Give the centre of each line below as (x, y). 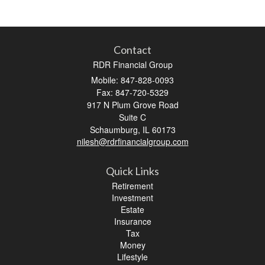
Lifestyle (132, 256)
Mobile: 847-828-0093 (132, 80)
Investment (132, 197)
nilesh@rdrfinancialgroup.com (132, 141)
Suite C (132, 117)
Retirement (132, 185)
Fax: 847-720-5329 (132, 92)
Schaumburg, (115, 129)
